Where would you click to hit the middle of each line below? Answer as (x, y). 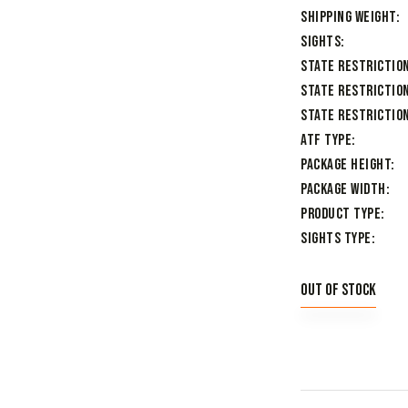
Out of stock (338, 290)
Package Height (346, 165)
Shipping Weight (348, 18)
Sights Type (336, 239)
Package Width (343, 190)
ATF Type (326, 141)
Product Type (341, 214)
